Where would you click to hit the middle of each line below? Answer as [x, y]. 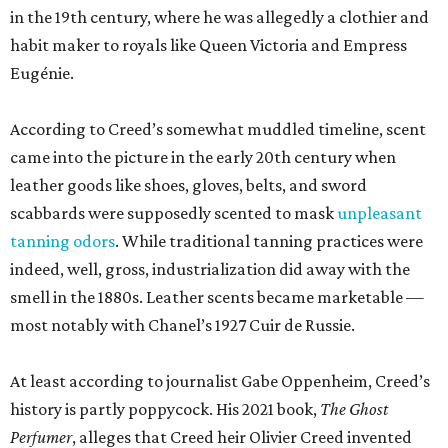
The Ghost [354, 409]
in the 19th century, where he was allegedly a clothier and [219, 17]
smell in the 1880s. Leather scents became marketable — [217, 297]
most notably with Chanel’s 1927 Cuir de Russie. [182, 325]
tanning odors [62, 241]
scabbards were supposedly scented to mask [173, 213]
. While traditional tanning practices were [269, 241]
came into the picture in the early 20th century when [203, 157]
